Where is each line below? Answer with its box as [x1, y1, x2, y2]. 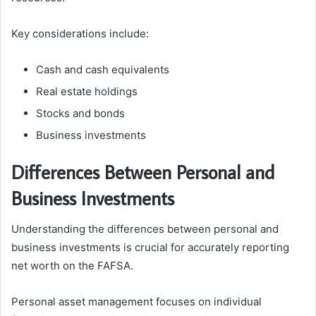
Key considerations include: [11, 26, 149, 40]
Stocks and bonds [36, 106, 125, 120]
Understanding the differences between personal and [11, 222, 279, 236]
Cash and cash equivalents [36, 62, 169, 76]
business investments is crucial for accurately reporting [11, 241, 289, 255]
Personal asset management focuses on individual [11, 295, 262, 309]
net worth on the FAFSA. [11, 259, 133, 273]
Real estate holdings [36, 84, 138, 98]
